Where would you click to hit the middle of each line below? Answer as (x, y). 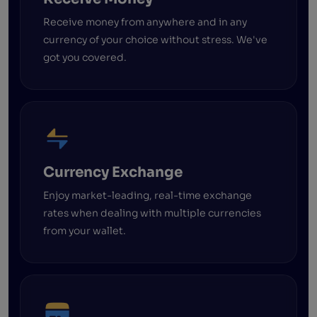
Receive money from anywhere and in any (145, 22)
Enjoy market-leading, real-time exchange (148, 195)
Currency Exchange (113, 172)
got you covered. (85, 57)
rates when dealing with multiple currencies (152, 213)
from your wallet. (85, 230)
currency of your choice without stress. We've (155, 39)
